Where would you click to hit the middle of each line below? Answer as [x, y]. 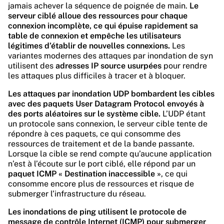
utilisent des [32, 66]
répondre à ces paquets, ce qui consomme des [94, 134]
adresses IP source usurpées [108, 66]
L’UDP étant [183, 114]
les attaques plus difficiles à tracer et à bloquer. [97, 76]
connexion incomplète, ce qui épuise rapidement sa [103, 26]
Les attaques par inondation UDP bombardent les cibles [111, 94]
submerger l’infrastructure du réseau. [77, 194]
